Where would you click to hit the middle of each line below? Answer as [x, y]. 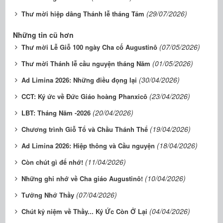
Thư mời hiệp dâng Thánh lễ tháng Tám [83, 14]
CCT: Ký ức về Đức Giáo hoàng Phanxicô [84, 96]
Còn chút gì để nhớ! [52, 162]
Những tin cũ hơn [43, 35]
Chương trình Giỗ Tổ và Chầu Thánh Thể [85, 129]
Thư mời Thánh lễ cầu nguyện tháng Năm [86, 63]
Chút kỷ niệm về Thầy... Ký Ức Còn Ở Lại [84, 211]
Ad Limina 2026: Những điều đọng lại [79, 80]
